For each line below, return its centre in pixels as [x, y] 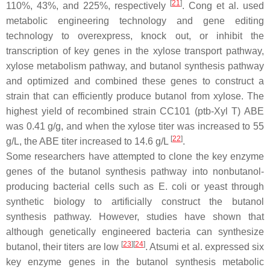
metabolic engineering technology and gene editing [135, 21]
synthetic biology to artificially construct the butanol [135, 202]
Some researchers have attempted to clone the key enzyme [135, 156]
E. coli [173, 187]
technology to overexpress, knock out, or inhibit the [135, 36]
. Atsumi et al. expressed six [205, 247]
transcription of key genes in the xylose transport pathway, [135, 51]
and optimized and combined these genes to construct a [135, 81]
